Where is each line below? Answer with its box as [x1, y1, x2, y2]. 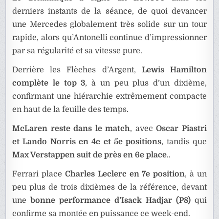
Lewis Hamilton [141, 66, 207, 75]
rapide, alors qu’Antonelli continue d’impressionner [12, 33, 207, 43]
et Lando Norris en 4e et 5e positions [12, 137, 162, 147]
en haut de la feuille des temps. [12, 105, 129, 114]
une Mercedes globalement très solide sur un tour [12, 20, 207, 29]
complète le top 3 [12, 79, 86, 88]
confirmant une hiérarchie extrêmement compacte [12, 92, 207, 101]
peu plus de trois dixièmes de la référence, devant [12, 183, 207, 192]
